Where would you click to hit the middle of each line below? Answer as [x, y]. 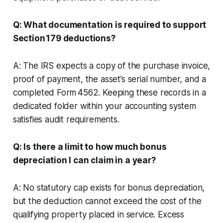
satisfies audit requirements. [66, 119]
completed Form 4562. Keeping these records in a [109, 92]
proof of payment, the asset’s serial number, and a [110, 79]
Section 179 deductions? [64, 38]
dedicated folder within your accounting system [104, 106]
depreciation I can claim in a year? [84, 160]
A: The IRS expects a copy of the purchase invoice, [111, 65]
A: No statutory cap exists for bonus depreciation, [109, 187]
